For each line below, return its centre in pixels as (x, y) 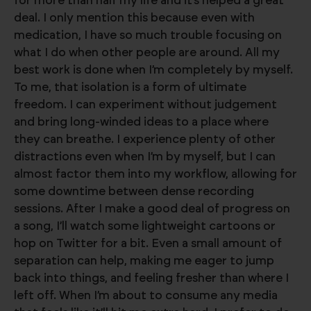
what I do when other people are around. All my (147, 52)
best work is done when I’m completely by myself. (153, 70)
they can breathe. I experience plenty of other (145, 139)
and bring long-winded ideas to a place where (141, 122)
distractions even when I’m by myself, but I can (145, 157)
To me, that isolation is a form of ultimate (130, 87)
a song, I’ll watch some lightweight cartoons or (145, 226)
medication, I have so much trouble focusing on (148, 35)
